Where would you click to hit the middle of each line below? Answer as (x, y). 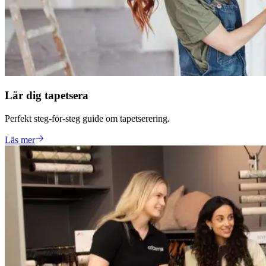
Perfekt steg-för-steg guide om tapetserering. (87, 119)
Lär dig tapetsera (47, 96)
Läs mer (20, 140)
